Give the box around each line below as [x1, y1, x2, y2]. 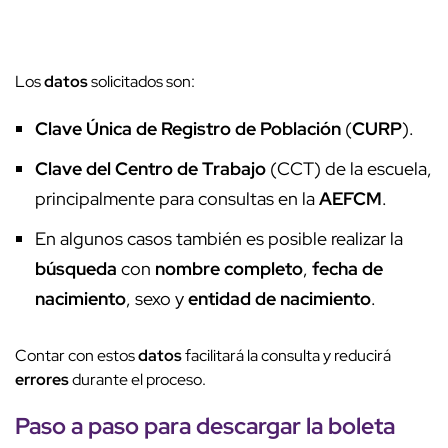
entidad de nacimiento [188, 286, 371, 310]
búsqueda [35, 256, 117, 280]
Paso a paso [15, 409, 139, 441]
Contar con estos [15, 344, 138, 366]
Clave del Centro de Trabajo [35, 156, 266, 180]
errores [15, 368, 72, 390]
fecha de [312, 256, 383, 280]
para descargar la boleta [139, 409, 395, 441]
